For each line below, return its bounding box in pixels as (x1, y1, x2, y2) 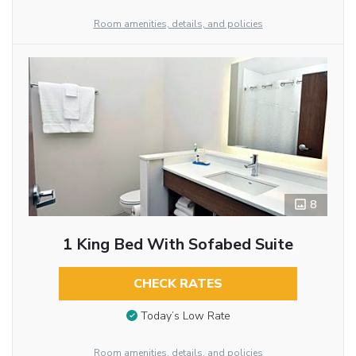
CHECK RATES (133, 274, 222, 292)
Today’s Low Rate (140, 308, 230, 324)
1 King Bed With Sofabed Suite (62, 233, 293, 255)
